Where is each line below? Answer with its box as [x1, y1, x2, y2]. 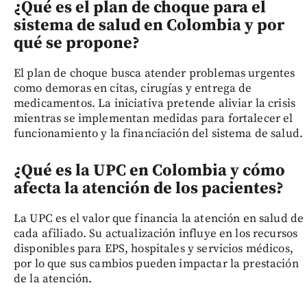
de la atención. [14, 271, 93, 287]
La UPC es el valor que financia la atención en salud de [14, 211, 304, 227]
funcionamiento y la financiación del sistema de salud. [14, 126, 304, 142]
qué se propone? [14, 33, 140, 54]
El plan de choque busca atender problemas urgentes [14, 66, 295, 82]
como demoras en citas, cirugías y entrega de [14, 81, 252, 97]
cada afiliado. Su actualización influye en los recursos [14, 226, 298, 242]
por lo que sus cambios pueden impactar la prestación [14, 256, 299, 272]
